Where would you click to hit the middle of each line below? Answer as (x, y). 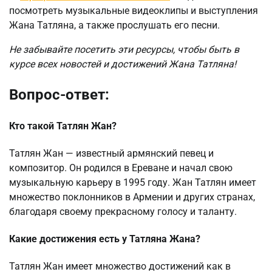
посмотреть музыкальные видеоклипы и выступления (134, 11)
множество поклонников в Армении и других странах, (132, 197)
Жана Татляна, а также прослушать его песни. (114, 25)
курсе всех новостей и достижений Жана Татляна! (123, 64)
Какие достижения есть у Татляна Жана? (105, 239)
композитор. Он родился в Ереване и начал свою (121, 168)
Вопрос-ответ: (59, 95)
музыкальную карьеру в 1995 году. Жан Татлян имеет (133, 182)
